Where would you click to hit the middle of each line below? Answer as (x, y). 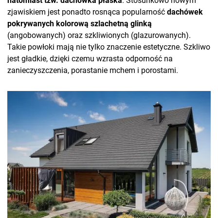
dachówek (185, 12)
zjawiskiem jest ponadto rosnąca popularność (87, 12)
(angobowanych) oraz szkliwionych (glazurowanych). (99, 36)
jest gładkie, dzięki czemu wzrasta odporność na (90, 59)
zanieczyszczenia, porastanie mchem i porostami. (94, 71)
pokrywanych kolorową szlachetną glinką (80, 24)
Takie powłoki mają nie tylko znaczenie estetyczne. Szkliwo (109, 47)
